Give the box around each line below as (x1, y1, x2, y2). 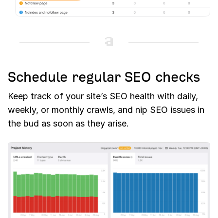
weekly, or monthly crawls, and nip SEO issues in (8, 105, 204, 115)
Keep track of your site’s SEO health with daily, (8, 91, 198, 102)
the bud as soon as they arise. (8, 118, 129, 129)
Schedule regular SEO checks (8, 70, 200, 85)
